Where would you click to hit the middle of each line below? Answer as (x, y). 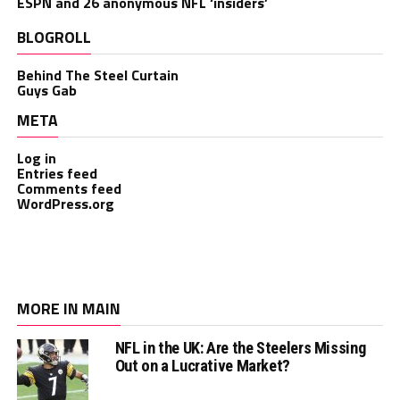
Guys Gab (46, 91)
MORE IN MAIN (68, 309)
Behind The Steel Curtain (97, 75)
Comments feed (69, 189)
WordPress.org (65, 204)
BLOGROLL (54, 37)
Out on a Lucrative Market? (202, 366)
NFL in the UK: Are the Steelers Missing (240, 348)
